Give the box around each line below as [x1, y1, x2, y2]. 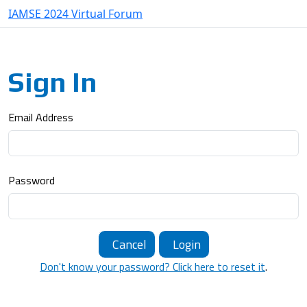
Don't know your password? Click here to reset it [40, 258, 265, 275]
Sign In [8, 66, 97, 98]
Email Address [8, 109, 73, 125]
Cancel [112, 235, 147, 254]
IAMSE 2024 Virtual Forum [8, 6, 143, 21]
